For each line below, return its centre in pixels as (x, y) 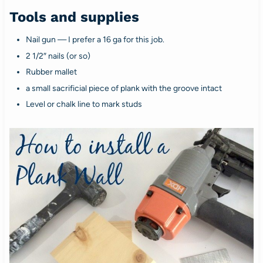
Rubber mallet (51, 72)
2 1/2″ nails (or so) (58, 56)
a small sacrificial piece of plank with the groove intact (124, 88)
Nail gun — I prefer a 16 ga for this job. (95, 40)
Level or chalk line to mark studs (84, 104)
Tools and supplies (74, 17)
